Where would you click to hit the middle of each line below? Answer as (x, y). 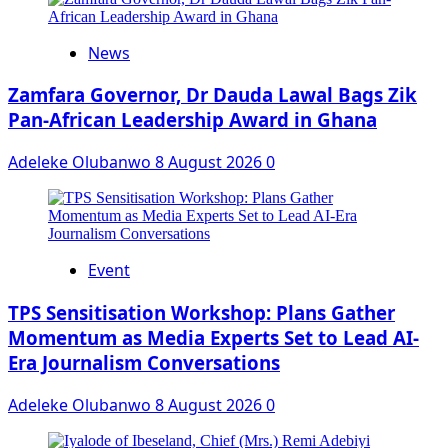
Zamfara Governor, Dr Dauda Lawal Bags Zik (212, 95)
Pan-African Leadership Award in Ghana (192, 120)
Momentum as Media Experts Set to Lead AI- (213, 337)
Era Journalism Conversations (144, 362)
